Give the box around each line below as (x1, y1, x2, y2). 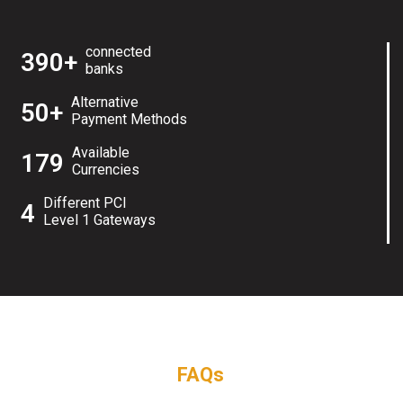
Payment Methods (71, 111, 187, 129)
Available (72, 144, 130, 162)
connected (85, 43, 151, 61)
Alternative (71, 94, 139, 112)
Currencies (72, 161, 139, 179)
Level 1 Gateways (43, 211, 156, 229)
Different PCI (43, 194, 127, 212)
